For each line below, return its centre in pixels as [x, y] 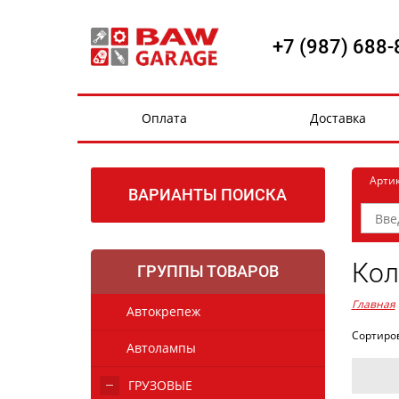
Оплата [164, 118]
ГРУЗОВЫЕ [160, 385]
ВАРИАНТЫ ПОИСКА [208, 195]
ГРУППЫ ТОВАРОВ [208, 271]
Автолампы [161, 348]
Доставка [338, 118]
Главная [373, 304]
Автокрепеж [163, 311]
